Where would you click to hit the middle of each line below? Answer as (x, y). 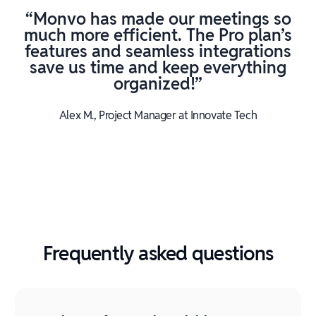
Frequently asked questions (158, 253)
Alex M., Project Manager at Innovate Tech (158, 115)
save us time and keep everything (158, 67)
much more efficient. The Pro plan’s (158, 35)
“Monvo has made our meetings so (158, 19)
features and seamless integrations (158, 51)
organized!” (158, 84)
